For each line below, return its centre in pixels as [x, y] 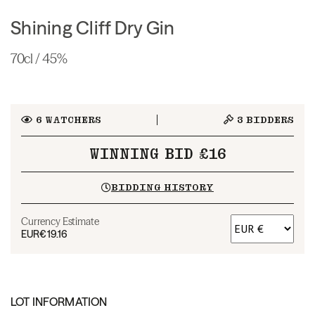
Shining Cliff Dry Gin [93, 28]
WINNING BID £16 [157, 154]
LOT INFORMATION [59, 301]
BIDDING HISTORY [162, 187]
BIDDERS [269, 120]
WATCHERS [71, 120]
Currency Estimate [60, 221]
